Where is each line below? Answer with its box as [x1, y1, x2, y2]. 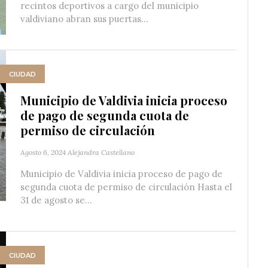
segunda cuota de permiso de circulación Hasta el [20, 181, 232, 193]
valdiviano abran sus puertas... [20, 13, 148, 25]
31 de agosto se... [20, 194, 92, 206]
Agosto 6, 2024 [20, 148, 66, 157]
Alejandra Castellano [68, 148, 135, 157]
